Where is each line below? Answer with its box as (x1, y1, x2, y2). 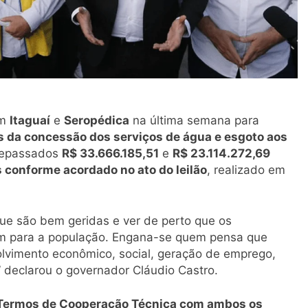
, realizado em (207, 163, 285, 177)
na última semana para (129, 113, 259, 128)
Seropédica (64, 113, 129, 128)
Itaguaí (10, 113, 50, 128)
